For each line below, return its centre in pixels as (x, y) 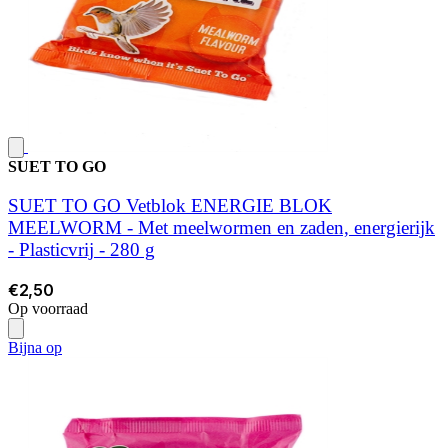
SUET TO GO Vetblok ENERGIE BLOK (170, 205)
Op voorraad (48, 308)
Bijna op (35, 347)
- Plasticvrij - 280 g (81, 249)
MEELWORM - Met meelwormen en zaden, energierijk (221, 227)
